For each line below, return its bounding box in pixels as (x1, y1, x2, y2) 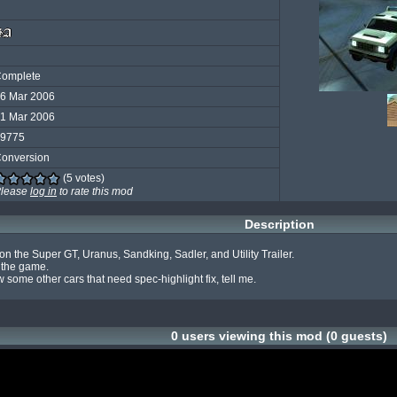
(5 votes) (60, 172, 105, 184)
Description (244, 217, 315, 231)
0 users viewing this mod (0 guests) (171, 329, 387, 343)
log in (30, 185, 57, 198)
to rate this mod (57, 185, 133, 198)
